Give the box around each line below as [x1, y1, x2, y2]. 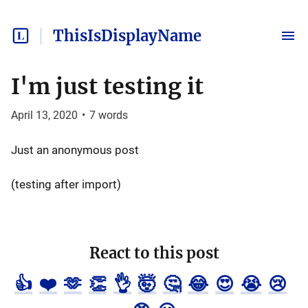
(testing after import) [11, 177, 121, 191]
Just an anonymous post [11, 143, 139, 157]
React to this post [89, 243, 219, 263]
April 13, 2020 [11, 109, 78, 122]
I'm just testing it [11, 73, 203, 100]
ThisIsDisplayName [53, 26, 201, 45]
